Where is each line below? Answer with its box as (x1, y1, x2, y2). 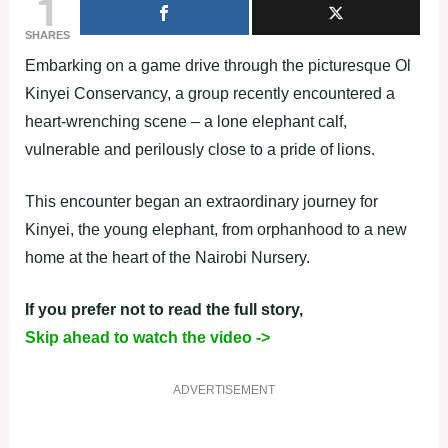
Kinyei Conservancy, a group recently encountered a (25, 85, 395, 102)
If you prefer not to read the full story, (25, 301, 303, 318)
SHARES (25, 29, 70, 41)
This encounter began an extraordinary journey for (25, 193, 378, 210)
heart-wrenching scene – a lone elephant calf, (25, 113, 347, 130)
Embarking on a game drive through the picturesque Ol (25, 57, 411, 74)
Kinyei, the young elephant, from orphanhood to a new (25, 221, 407, 238)
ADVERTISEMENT (173, 383, 275, 397)
